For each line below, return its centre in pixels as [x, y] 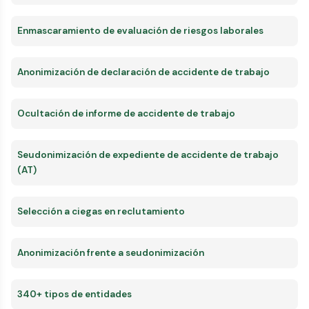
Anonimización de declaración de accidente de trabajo [143, 72]
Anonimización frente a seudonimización [111, 252]
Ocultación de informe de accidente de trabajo [126, 113]
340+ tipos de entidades [74, 294]
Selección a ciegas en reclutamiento [101, 211]
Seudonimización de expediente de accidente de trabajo [148, 154]
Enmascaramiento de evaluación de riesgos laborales [140, 30]
